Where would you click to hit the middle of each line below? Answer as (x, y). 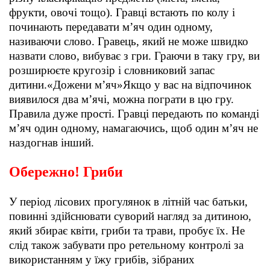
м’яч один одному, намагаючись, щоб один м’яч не (133, 128)
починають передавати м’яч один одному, (111, 27)
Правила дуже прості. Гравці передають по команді (134, 114)
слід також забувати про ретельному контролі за (126, 245)
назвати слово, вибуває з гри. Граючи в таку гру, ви (134, 56)
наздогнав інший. (52, 143)
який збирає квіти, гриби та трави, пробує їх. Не (127, 231)
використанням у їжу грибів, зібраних (102, 260)
